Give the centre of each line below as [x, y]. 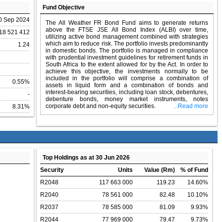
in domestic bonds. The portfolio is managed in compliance [127, 51]
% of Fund [194, 170]
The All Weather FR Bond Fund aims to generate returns [127, 23]
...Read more [191, 106]
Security [52, 170]
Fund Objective [64, 8]
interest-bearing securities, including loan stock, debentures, [127, 92]
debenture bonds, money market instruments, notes [127, 99]
